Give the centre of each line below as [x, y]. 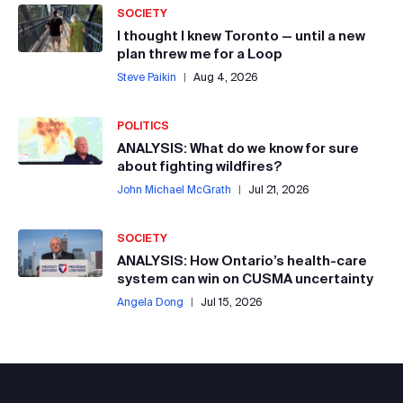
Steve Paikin [147, 77]
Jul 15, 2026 [232, 302]
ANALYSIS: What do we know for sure [238, 148]
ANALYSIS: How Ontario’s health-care [242, 260]
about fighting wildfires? [200, 166]
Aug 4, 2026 [226, 77]
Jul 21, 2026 [279, 189]
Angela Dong [150, 302]
